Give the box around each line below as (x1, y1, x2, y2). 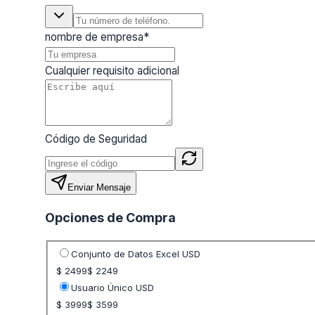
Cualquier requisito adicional (45, 63, 179, 77)
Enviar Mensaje (67, 181, 131, 193)
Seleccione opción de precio (55, 246, 195, 260)
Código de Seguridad (45, 131, 147, 146)
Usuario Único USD (70, 282, 154, 294)
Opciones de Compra (45, 210, 176, 225)
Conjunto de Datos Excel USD (70, 248, 200, 260)
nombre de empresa (45, 30, 143, 44)
